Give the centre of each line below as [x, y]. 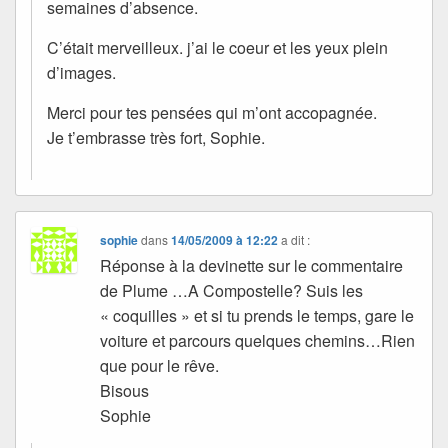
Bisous [125, 391]
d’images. [81, 73]
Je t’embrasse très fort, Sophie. [156, 138]
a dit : [296, 240]
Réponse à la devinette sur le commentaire [252, 266]
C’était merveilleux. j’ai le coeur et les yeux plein [217, 48]
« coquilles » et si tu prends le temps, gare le [257, 316]
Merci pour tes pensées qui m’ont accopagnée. [212, 113]
